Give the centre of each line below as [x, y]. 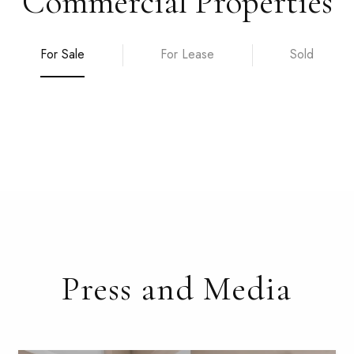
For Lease [187, 54]
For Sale [62, 54]
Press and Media [177, 288]
